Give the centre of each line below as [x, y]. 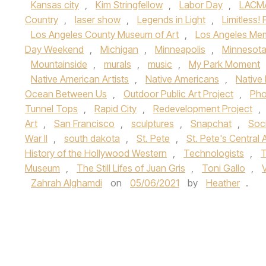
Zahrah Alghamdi [66, 183]
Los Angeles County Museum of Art [105, 34]
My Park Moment [224, 64]
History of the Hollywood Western [96, 153]
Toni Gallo [224, 168]
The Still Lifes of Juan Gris [131, 168]
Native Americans [182, 79]
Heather [223, 183]
